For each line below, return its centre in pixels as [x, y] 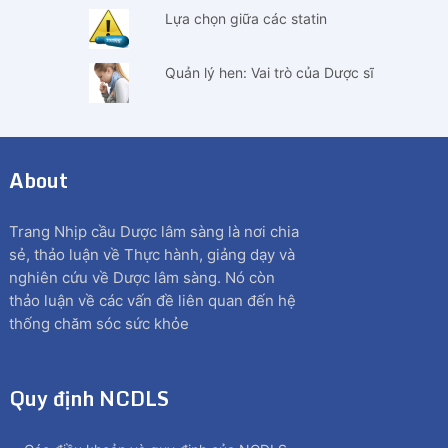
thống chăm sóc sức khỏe [98, 323]
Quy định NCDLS [88, 398]
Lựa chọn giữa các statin [245, 18]
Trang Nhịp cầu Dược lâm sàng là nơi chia [153, 231]
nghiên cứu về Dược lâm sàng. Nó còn [141, 277]
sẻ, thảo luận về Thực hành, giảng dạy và [151, 254]
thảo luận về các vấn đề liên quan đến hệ [152, 300]
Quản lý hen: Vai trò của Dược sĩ [269, 72]
